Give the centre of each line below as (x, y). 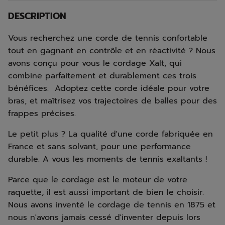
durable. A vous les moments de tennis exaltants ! (107, 159)
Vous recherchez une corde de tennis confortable (108, 38)
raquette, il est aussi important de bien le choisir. (106, 192)
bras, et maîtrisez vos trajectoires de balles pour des (113, 101)
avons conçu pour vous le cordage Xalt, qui (95, 63)
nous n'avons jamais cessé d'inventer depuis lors (104, 217)
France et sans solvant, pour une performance (99, 147)
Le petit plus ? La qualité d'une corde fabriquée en (110, 134)
